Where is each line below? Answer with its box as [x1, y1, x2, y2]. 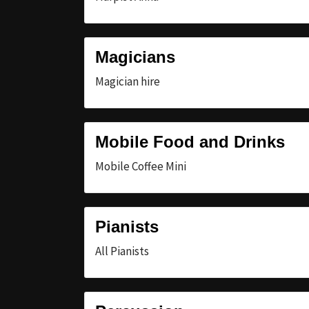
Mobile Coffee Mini [95, 158, 186, 174]
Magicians [95, 47, 175, 66]
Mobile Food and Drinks [95, 132, 285, 151]
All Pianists [95, 243, 149, 259]
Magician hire [95, 73, 160, 89]
